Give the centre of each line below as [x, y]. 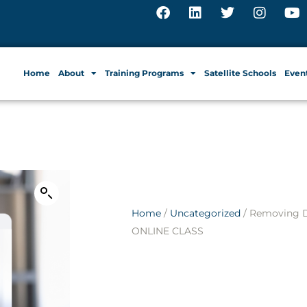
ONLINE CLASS [168, 231]
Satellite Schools [240, 73]
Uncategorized [205, 213]
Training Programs [144, 73]
